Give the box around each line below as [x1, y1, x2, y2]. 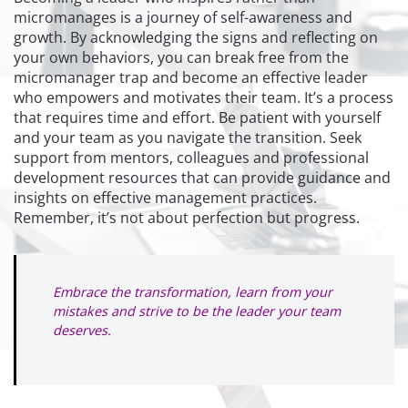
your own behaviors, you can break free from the [14, 46, 349, 67]
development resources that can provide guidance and [14, 167, 391, 188]
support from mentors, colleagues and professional [14, 147, 369, 168]
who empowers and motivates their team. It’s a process [14, 87, 393, 107]
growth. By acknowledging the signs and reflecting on [14, 26, 378, 47]
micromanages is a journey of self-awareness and [14, 6, 352, 27]
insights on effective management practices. [14, 187, 317, 208]
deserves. [53, 321, 115, 339]
